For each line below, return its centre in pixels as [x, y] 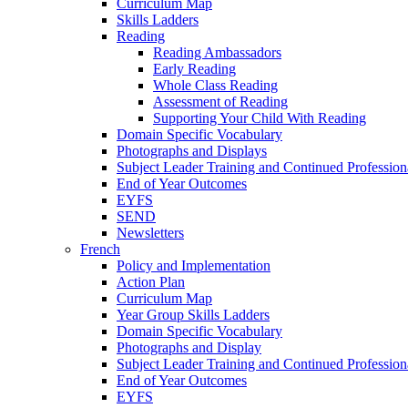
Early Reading [194, 68]
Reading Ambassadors [217, 52]
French [100, 249]
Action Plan [151, 281]
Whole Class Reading [215, 85]
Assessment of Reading [220, 101]
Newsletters [150, 232]
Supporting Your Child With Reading [260, 117]
